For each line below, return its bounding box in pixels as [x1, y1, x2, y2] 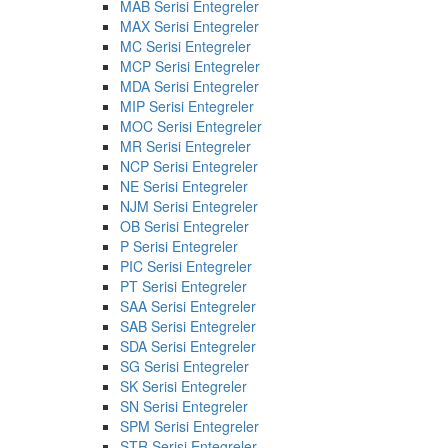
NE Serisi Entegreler [120, 176, 248, 197]
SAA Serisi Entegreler [120, 296, 256, 317]
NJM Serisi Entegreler [120, 196, 258, 217]
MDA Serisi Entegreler [120, 76, 259, 97]
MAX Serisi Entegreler [120, 16, 259, 37]
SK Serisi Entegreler [120, 376, 247, 397]
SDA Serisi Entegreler [120, 336, 256, 357]
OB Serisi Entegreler [120, 216, 249, 237]
